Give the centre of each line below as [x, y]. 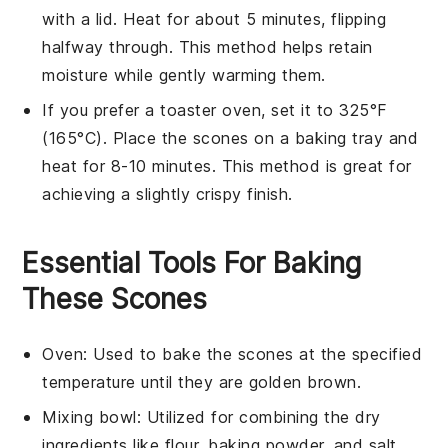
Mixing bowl [89, 416]
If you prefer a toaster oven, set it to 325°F [215, 109]
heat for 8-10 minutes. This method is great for [227, 165]
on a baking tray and [333, 137]
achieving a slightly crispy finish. [167, 193]
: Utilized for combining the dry [258, 416]
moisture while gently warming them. [184, 74]
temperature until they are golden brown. [202, 381]
